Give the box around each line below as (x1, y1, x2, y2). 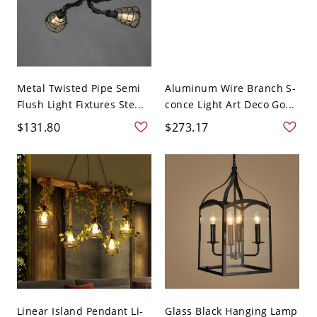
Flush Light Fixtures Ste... (16, 98, 144, 112)
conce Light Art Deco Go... (165, 98, 295, 112)
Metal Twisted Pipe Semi (16, 81, 141, 96)
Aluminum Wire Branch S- (165, 81, 296, 96)
